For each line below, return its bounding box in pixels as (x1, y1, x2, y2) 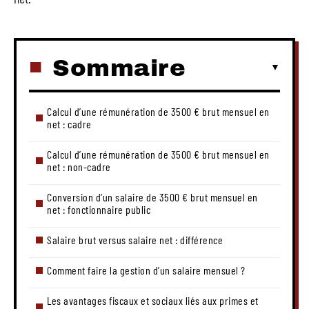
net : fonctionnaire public (47, 202, 150, 216)
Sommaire (52, 54, 186, 81)
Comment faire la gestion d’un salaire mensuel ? (47, 263, 246, 277)
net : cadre (47, 117, 92, 130)
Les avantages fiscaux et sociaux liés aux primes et (47, 293, 259, 307)
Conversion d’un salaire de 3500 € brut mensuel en (47, 190, 258, 203)
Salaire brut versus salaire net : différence (47, 232, 223, 246)
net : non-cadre (47, 159, 111, 173)
